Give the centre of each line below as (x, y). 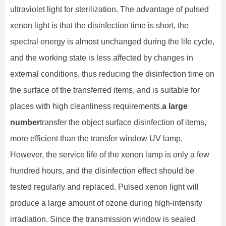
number (25, 123)
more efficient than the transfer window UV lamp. (96, 139)
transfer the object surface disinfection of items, (123, 123)
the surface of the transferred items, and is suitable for (105, 90)
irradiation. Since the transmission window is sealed (103, 219)
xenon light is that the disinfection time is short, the (99, 26)
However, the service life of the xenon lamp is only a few (110, 155)
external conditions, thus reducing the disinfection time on (112, 74)
